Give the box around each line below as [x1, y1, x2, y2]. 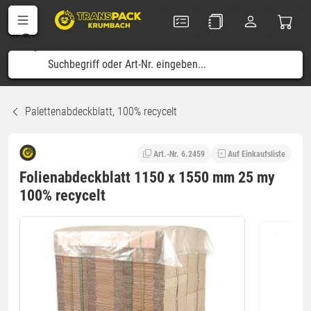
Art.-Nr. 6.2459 [153, 149, 205, 159]
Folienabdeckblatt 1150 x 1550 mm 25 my [19, 168, 275, 186]
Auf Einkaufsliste [228, 149, 285, 159]
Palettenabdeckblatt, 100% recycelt [25, 105, 177, 118]
